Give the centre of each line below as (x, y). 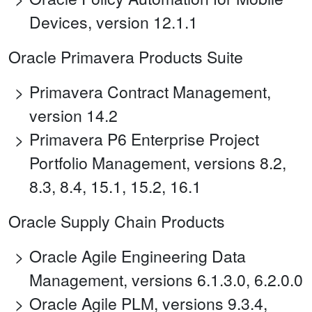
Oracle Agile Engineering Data (138, 256)
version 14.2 (73, 116)
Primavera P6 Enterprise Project (144, 139)
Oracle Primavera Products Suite (126, 57)
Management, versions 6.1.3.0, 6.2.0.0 (166, 280)
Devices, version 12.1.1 (114, 22)
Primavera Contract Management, (150, 92)
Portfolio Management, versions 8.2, (158, 163)
